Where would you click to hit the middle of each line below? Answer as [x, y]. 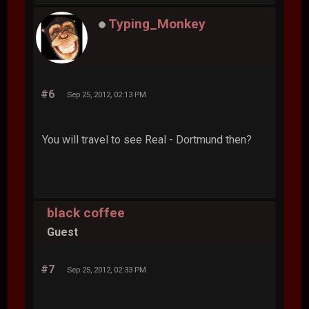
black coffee [86, 213]
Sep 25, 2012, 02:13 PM [107, 94]
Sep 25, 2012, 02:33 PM [107, 269]
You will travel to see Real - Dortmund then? [147, 139]
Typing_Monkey [157, 23]
